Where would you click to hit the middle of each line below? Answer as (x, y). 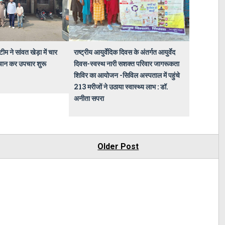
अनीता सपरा (89, 98)
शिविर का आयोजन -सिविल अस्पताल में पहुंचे (127, 75)
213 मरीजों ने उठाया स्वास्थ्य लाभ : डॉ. (121, 86)
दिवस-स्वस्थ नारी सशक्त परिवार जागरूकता (126, 63)
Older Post (118, 146)
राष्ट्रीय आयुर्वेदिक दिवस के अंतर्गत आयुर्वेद (124, 52)
